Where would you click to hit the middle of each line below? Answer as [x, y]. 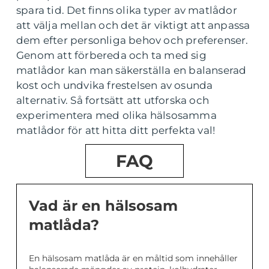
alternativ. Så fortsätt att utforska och [113, 101]
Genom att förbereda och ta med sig [111, 56]
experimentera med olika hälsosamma [116, 116]
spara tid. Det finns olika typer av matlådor [127, 11]
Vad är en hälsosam [103, 206]
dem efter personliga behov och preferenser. [132, 41]
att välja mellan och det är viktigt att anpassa [133, 26]
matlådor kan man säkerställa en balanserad [131, 71]
